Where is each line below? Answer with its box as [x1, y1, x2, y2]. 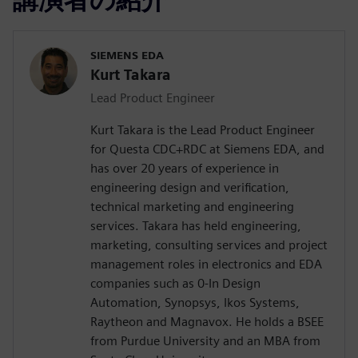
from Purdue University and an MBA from [90, 333, 320, 349]
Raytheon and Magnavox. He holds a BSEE [90, 314, 324, 330]
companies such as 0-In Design [90, 276, 261, 292]
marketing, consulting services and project [90, 237, 328, 253]
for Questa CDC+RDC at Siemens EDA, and [90, 141, 324, 157]
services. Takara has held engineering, [90, 218, 301, 234]
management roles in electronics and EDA [90, 257, 322, 272]
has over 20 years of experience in [90, 161, 279, 177]
